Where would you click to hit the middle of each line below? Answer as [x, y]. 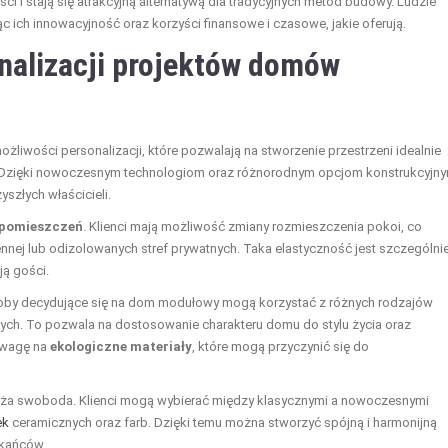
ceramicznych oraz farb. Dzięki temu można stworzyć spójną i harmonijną [223, 422]
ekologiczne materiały [121, 346]
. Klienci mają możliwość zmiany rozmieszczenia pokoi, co [252, 226]
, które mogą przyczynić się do [280, 346]
